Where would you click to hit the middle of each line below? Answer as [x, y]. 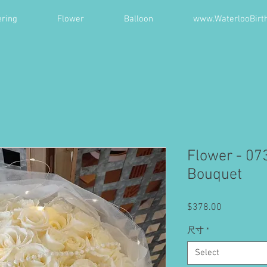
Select [207, 252]
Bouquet [215, 175]
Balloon [138, 19]
